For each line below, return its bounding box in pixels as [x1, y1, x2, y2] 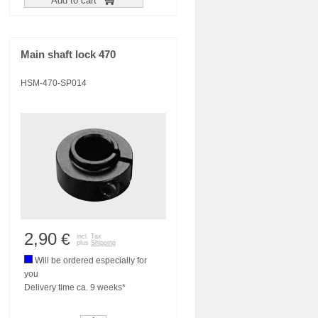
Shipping [91, 239, 116, 246]
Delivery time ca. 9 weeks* [24, 283, 126, 292]
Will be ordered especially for [33, 256, 147, 265]
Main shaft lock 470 [21, 49, 116, 60]
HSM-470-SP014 [21, 78, 87, 88]
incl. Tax [77, 233, 102, 240]
